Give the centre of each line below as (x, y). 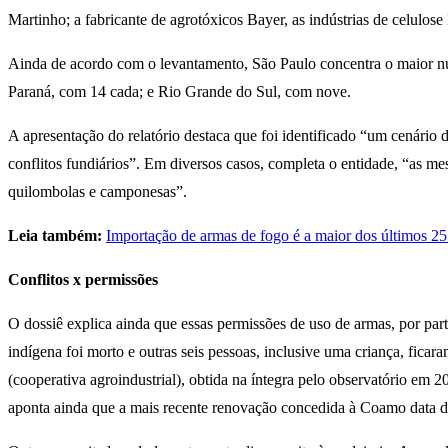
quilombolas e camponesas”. (99, 192)
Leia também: (55, 236)
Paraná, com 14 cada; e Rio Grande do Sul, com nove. (181, 92)
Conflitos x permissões (83, 280)
